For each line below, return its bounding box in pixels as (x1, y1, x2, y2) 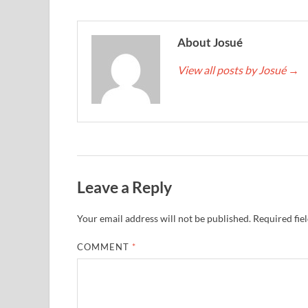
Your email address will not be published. (77, 212, 251, 225)
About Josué (177, 34, 243, 49)
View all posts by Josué (177, 63, 288, 76)
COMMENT (77, 241, 133, 253)
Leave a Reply (77, 177, 172, 197)
